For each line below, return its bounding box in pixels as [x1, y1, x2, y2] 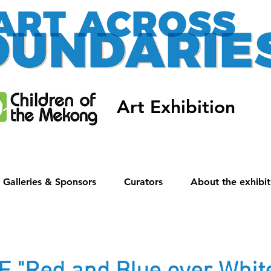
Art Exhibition [116, 96, 235, 118]
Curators [124, 176, 163, 188]
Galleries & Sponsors [3, 176, 96, 188]
